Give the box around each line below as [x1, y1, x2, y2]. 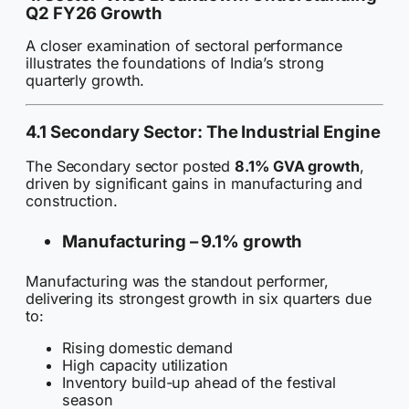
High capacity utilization [62, 356, 228, 375]
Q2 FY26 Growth [26, 3, 163, 24]
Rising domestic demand [62, 339, 233, 358]
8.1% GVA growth [235, 156, 360, 175]
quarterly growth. [26, 70, 145, 89]
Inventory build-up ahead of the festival [62, 373, 336, 393]
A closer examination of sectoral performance [26, 36, 342, 55]
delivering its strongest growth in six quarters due [26, 288, 372, 308]
